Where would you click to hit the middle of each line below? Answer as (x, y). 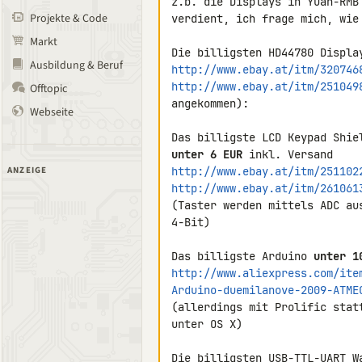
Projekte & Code (69, 19)
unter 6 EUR (207, 154)
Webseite (52, 112)
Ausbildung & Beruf (76, 65)
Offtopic (48, 89)
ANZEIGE (27, 170)
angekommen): (210, 103)
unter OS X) (207, 324)
